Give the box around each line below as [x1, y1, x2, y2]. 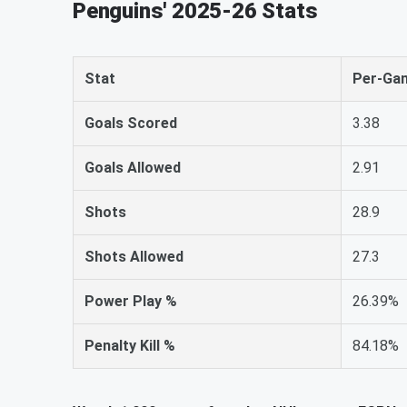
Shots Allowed [84, 248, 184, 265]
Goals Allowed [84, 159, 181, 176]
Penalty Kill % [84, 337, 175, 354]
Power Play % [84, 293, 177, 310]
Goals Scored [84, 114, 177, 132]
